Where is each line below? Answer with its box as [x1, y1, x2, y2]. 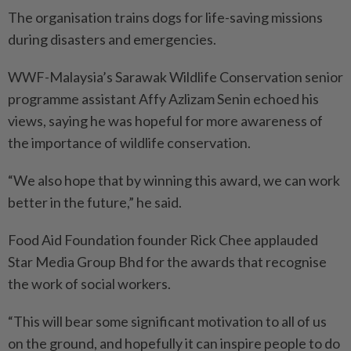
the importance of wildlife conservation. [8, 133, 251, 151]
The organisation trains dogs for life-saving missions [8, 8, 323, 26]
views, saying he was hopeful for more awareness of [8, 111, 323, 129]
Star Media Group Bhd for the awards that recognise [8, 252, 327, 270]
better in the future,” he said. [8, 193, 182, 211]
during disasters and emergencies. [8, 30, 216, 48]
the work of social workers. [8, 274, 171, 292]
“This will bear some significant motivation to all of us [8, 312, 327, 330]
